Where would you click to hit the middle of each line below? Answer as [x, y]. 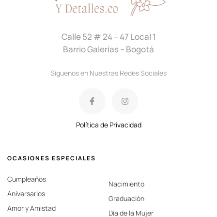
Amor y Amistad [31, 208]
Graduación [126, 199]
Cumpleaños [27, 179]
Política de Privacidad [108, 125]
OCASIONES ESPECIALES [52, 158]
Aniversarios [26, 194]
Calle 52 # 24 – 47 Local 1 [108, 36]
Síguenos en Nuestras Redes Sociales [108, 73]
